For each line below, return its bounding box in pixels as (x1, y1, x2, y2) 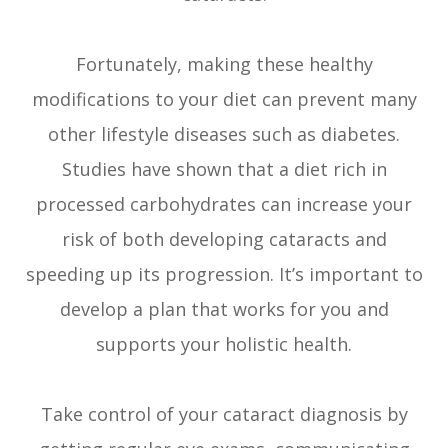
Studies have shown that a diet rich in (61, 157, 387, 182)
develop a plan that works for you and (59, 297, 389, 322)
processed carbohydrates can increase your (36, 192, 412, 217)
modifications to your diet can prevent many (31, 87, 417, 112)
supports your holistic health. (96, 332, 352, 357)
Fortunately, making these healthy (75, 52, 373, 77)
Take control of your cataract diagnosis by (40, 402, 408, 427)
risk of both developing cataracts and (61, 227, 387, 252)
